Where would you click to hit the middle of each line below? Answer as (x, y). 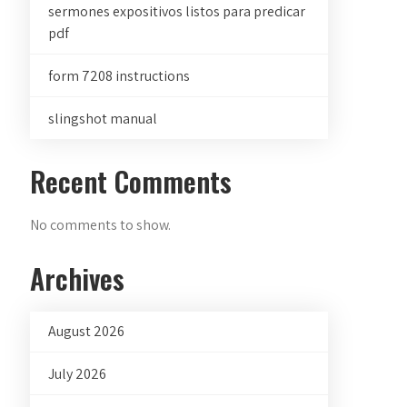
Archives (78, 278)
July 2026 (78, 374)
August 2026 (87, 331)
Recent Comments (131, 181)
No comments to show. (101, 225)
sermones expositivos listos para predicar (177, 11)
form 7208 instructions (119, 76)
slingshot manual (103, 119)
